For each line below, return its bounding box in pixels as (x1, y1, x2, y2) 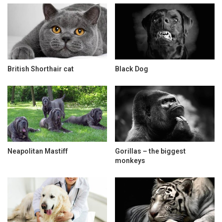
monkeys (115, 157, 145, 165)
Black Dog (115, 64, 148, 73)
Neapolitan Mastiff (7, 147, 68, 156)
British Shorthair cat (7, 64, 74, 73)
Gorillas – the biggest (115, 147, 186, 156)
